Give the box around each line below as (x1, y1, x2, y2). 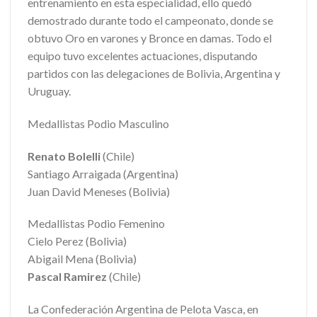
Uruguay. (28, 84, 71, 98)
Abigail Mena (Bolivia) (28, 252, 137, 266)
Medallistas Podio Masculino (28, 116, 171, 130)
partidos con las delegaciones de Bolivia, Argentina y (28, 67, 280, 81)
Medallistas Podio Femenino (28, 217, 167, 231)
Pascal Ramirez (28, 270, 107, 284)
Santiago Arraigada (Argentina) (28, 166, 178, 180)
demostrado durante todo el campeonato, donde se (28, 13, 273, 28)
